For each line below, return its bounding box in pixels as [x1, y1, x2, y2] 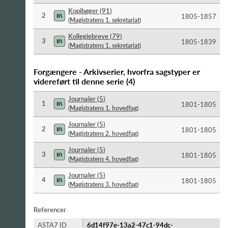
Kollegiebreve [68, 32, 108, 40]
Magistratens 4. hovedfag [70, 155, 137, 163]
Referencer [34, 206, 66, 214]
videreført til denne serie [34, 76, 124, 86]
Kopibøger [68, 7, 98, 15]
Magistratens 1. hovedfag [70, 104, 137, 112]
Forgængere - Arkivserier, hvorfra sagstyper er [34, 67, 200, 76]
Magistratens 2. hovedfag [70, 130, 137, 137]
